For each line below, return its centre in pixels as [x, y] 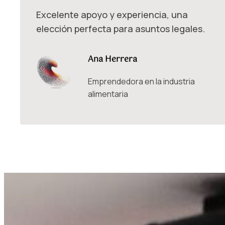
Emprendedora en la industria [141, 81]
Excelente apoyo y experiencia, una [112, 15]
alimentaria [108, 94]
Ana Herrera [112, 60]
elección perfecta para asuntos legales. [121, 29]
